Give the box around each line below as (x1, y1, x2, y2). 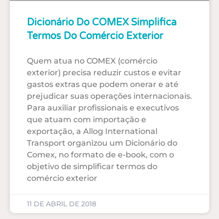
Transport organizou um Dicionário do (27, 138, 177, 148)
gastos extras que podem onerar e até (27, 80, 178, 89)
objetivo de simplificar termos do (27, 162, 157, 172)
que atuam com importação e (27, 115, 146, 125)
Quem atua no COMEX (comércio (27, 56, 157, 66)
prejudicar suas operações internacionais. (27, 91, 192, 101)
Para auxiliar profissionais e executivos (27, 103, 179, 113)
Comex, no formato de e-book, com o (27, 150, 174, 160)
